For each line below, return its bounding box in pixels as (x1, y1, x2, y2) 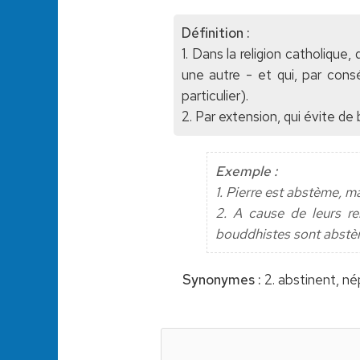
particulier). (181, 87, 248, 105)
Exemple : (215, 162, 277, 180)
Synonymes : (182, 270, 261, 288)
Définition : (181, 24, 250, 43)
